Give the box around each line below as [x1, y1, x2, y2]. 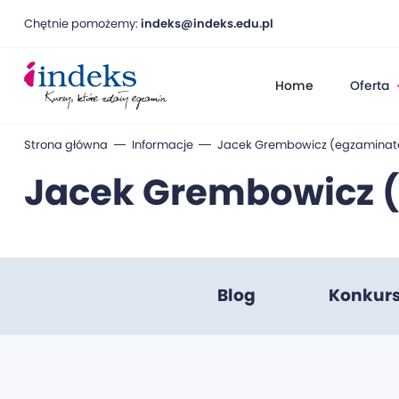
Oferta [350, 77, 390, 95]
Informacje [131, 135, 193, 153]
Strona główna [23, 135, 108, 153]
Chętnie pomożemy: [23, 14, 141, 32]
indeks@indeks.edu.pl [140, 14, 273, 32]
